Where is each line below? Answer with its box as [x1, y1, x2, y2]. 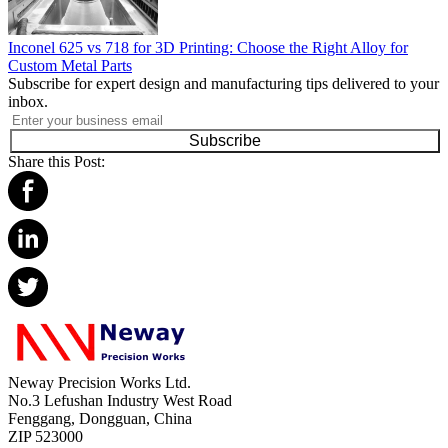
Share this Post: [8, 153, 105, 171]
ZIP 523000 [8, 428, 83, 446]
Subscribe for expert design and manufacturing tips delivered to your [8, 75, 439, 93]
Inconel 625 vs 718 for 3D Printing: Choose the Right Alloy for [8, 39, 408, 57]
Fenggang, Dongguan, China [8, 410, 192, 428]
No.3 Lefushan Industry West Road [8, 392, 232, 410]
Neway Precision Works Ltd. [8, 374, 191, 392]
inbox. [8, 93, 48, 111]
